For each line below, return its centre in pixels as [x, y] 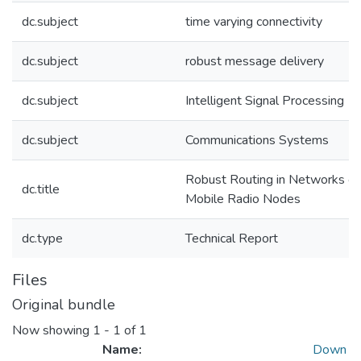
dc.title [41, 189]
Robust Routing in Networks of [272, 180]
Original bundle [64, 305]
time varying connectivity [254, 22]
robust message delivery [255, 61]
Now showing [52, 331]
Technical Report [232, 239]
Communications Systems [257, 140]
